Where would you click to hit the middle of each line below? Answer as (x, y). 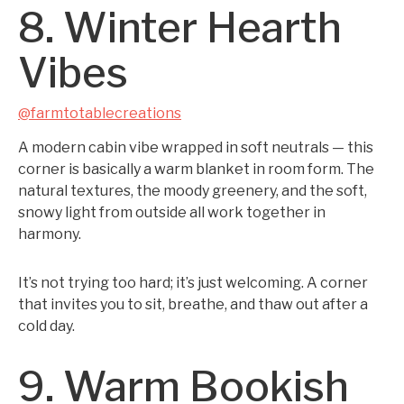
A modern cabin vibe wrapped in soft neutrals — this (196, 147)
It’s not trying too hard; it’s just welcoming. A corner (193, 283)
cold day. (46, 326)
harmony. (50, 234)
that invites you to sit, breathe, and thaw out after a (193, 304)
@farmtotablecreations (100, 113)
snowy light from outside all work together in (172, 212)
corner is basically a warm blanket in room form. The (196, 169)
